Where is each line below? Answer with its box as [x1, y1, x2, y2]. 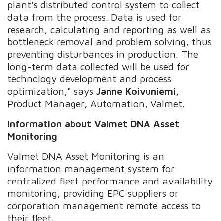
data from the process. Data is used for [7, 11, 182, 23]
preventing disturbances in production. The [7, 48, 199, 60]
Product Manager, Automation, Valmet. [7, 97, 185, 109]
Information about [7, 117, 95, 129]
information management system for [7, 162, 175, 174]
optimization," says [7, 85, 97, 97]
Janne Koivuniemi [96, 85, 176, 97]
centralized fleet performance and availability [7, 175, 213, 186]
